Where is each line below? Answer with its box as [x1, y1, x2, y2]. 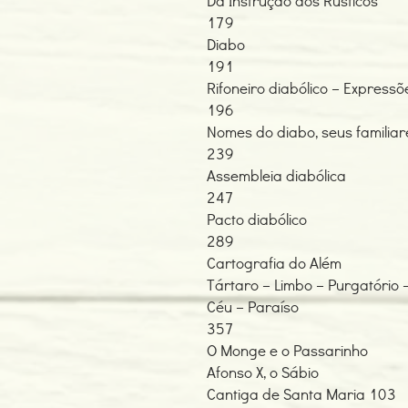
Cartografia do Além [207, 252, 342, 273]
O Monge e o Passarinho [207, 340, 368, 361]
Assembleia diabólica [207, 165, 346, 186]
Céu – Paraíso [207, 296, 299, 317]
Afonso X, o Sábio [207, 362, 319, 382]
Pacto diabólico [207, 209, 307, 229]
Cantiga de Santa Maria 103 [207, 383, 396, 404]
